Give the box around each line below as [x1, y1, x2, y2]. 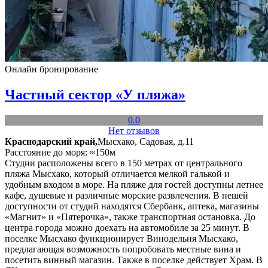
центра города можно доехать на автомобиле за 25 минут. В [5, 223, 249, 233]
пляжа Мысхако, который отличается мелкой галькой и [5, 169, 230, 179]
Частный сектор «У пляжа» [5, 87, 185, 103]
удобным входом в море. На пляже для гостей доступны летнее [5, 179, 263, 190]
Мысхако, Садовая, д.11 [98, 136, 194, 147]
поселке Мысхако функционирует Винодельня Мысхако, [5, 233, 238, 243]
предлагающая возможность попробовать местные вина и [5, 244, 241, 254]
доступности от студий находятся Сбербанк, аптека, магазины [5, 201, 259, 211]
